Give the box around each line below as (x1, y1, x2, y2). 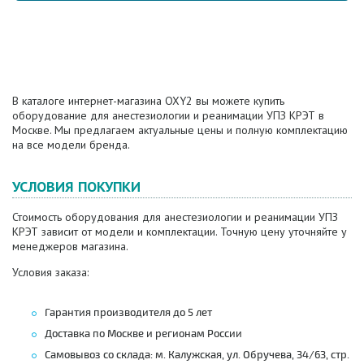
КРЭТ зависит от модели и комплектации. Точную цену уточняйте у (12, 223, 347, 239)
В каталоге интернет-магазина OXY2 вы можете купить (12, 93, 284, 108)
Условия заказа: (12, 264, 89, 279)
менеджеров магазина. (12, 238, 128, 253)
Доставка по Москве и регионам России (45, 327, 242, 340)
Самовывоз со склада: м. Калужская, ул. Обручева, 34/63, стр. (45, 348, 349, 362)
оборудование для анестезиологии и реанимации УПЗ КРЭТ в (12, 107, 324, 123)
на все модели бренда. (12, 136, 130, 152)
